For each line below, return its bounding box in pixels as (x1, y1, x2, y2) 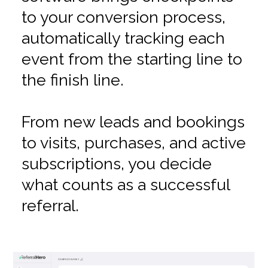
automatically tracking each (21, 29, 225, 48)
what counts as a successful (21, 175, 230, 194)
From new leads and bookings (21, 112, 245, 132)
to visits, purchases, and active (21, 133, 246, 153)
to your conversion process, (21, 8, 226, 27)
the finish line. (21, 71, 124, 90)
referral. (21, 196, 79, 215)
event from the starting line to (21, 50, 242, 69)
